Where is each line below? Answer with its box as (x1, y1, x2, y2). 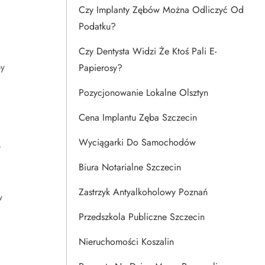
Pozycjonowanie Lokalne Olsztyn (79, 86, 208, 99)
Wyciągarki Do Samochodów (79, 135, 196, 149)
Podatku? (79, 20, 116, 33)
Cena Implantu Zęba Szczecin (79, 111, 197, 124)
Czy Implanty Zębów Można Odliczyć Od (79, 3, 244, 17)
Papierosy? (79, 61, 122, 75)
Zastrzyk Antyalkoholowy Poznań (79, 185, 208, 199)
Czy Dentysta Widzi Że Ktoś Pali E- (79, 44, 216, 58)
